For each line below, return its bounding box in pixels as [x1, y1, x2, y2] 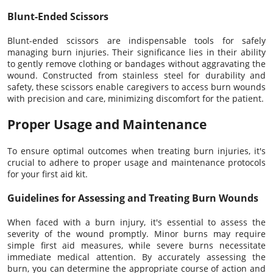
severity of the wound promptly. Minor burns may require [7, 227, 266, 239]
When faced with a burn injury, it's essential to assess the [7, 216, 266, 228]
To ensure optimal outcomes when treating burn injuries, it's [7, 144, 266, 157]
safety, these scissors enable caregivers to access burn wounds [7, 80, 266, 93]
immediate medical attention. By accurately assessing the [7, 250, 266, 263]
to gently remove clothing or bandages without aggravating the [7, 57, 266, 69]
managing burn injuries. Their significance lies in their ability [7, 46, 266, 58]
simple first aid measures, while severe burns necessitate [7, 239, 266, 251]
